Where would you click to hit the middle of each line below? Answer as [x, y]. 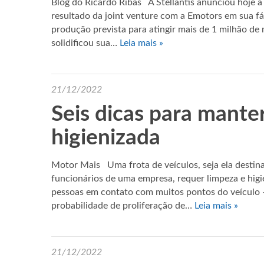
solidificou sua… [85, 43]
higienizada [106, 138]
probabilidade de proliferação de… [123, 206]
